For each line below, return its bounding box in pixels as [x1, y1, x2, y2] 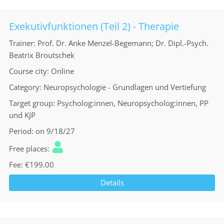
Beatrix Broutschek [9, 50, 74, 60]
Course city [9, 66, 47, 76]
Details [100, 177, 124, 187]
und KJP [9, 110, 35, 120]
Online [51, 66, 74, 76]
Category [9, 82, 39, 92]
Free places [9, 143, 47, 153]
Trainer [9, 38, 33, 48]
